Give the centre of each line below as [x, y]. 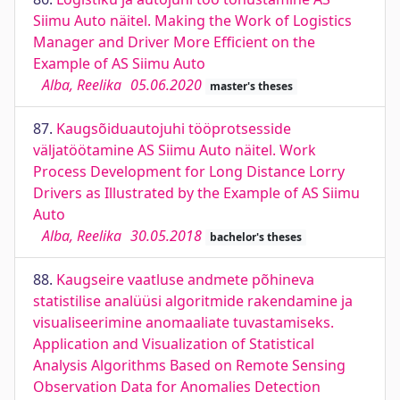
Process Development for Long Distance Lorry [189, 171]
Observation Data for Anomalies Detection [177, 387]
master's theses [251, 86]
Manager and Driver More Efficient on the [174, 42]
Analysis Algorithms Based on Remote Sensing [189, 365]
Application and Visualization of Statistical [174, 344]
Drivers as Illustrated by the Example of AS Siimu [196, 193]
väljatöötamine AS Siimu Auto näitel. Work [175, 150]
